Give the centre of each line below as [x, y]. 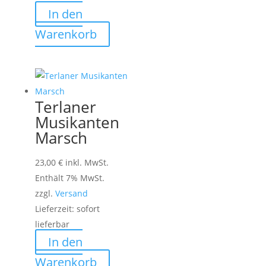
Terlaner [65, 107]
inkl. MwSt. [87, 162]
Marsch [61, 137]
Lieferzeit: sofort [67, 208]
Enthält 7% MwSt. [69, 178]
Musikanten [77, 122]
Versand [71, 193]
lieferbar [52, 224]
